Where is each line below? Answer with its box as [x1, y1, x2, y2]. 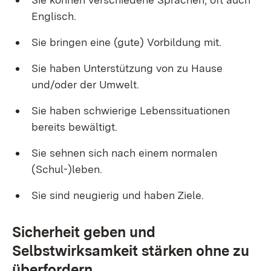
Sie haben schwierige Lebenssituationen [31, 104, 230, 117]
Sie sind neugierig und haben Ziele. [31, 189, 207, 201]
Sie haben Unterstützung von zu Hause [31, 62, 223, 74]
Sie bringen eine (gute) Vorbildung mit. [31, 36, 221, 48]
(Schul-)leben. [31, 163, 105, 175]
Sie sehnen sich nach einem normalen [31, 146, 217, 159]
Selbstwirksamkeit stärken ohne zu [12, 242, 249, 260]
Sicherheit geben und [12, 223, 155, 241]
